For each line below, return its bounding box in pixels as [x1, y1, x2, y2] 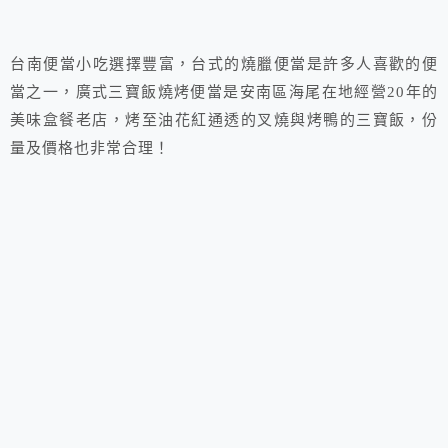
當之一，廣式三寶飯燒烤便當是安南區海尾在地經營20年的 [10, 84, 438, 101]
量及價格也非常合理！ [10, 140, 171, 157]
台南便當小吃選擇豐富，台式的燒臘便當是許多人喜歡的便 [10, 56, 438, 73]
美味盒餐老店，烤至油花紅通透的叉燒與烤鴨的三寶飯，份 [10, 112, 438, 129]
